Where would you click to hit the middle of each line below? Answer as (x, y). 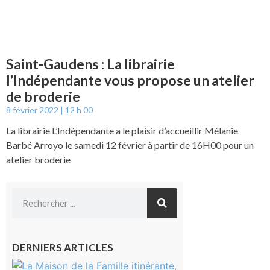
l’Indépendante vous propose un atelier (130, 80)
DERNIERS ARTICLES (63, 248)
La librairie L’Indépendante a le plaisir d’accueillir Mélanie (122, 131)
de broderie (43, 97)
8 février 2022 (33, 110)
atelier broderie (38, 160)
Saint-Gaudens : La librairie (90, 64)
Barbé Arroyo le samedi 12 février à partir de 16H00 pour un (130, 145)
